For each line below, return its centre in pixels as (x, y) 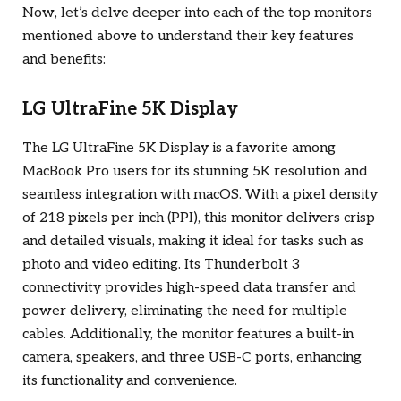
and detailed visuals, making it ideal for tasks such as (193, 241)
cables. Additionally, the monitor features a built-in (188, 334)
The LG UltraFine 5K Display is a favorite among (179, 148)
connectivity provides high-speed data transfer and (189, 287)
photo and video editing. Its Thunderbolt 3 (161, 264)
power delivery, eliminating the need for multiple (185, 311)
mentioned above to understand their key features (188, 37)
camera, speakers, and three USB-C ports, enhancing (192, 357)
